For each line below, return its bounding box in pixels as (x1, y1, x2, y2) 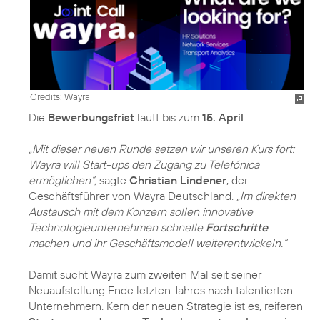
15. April (202, 110, 244, 125)
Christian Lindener (129, 173, 226, 188)
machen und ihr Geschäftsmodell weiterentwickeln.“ (29, 236, 286, 251)
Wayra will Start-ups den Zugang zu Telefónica (29, 157, 259, 172)
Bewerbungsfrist (48, 110, 134, 125)
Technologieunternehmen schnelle (29, 220, 206, 235)
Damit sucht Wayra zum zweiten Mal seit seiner (29, 267, 261, 282)
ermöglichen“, (29, 173, 96, 188)
